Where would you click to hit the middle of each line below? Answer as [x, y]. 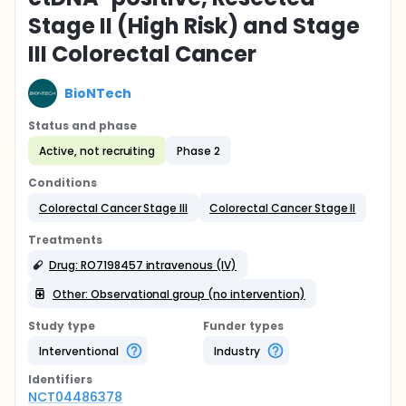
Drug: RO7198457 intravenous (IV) [143, 265]
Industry [237, 351]
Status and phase [82, 126]
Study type [62, 326]
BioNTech [98, 93]
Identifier [57, 379]
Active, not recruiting [97, 150]
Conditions [63, 183]
